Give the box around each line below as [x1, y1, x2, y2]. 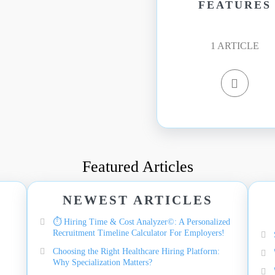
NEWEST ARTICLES [62, 193, 213, 207]
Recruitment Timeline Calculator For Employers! [53, 228, 225, 238]
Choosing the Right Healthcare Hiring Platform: [53, 247, 220, 256]
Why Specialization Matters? [53, 258, 152, 267]
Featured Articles [82, 158, 193, 176]
